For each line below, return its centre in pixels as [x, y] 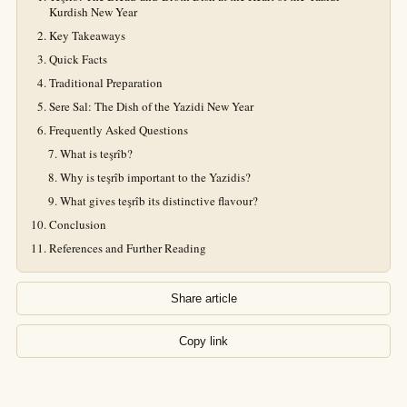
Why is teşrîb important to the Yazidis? [155, 177]
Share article [203, 298]
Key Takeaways [87, 35]
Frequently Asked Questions [119, 130]
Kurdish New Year [93, 12]
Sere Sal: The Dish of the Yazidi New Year [151, 106]
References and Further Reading [128, 248]
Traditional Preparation [106, 83]
